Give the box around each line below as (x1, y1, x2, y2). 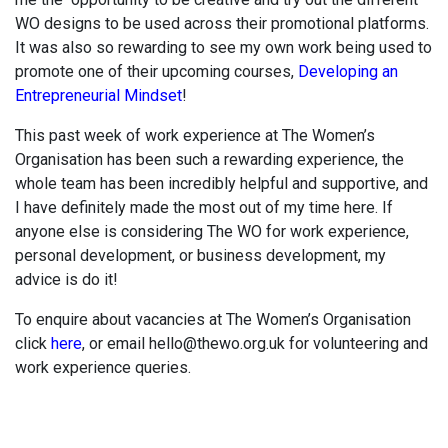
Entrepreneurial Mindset (15, 86, 182, 106)
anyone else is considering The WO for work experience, (15, 222, 409, 242)
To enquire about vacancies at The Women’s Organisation (15, 310, 411, 330)
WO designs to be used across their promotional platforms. (15, 14, 429, 34)
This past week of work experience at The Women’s (15, 126, 375, 146)
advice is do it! (15, 270, 118, 290)
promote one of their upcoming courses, (15, 62, 298, 82)
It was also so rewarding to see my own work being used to (15, 38, 432, 58)
